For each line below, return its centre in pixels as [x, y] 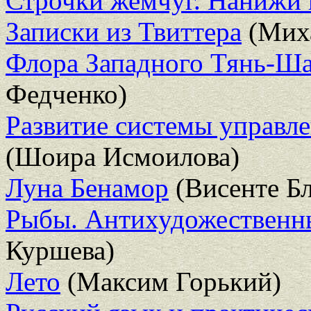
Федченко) [66, 94]
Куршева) [60, 250]
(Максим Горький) [171, 281]
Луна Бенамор [87, 187]
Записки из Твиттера [124, 31]
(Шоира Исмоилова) [123, 156]
